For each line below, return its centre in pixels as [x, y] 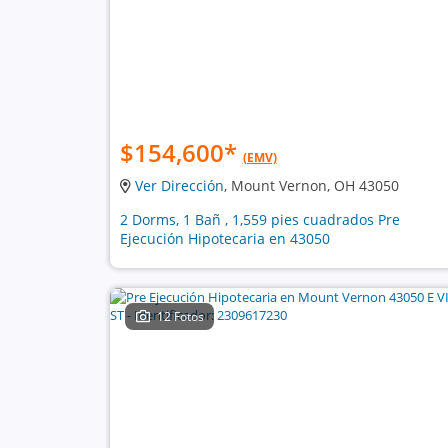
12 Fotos [181, 316]
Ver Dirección [179, 185]
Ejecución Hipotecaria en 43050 [224, 238]
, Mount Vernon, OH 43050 [311, 185]
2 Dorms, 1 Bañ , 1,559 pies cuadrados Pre [259, 219]
